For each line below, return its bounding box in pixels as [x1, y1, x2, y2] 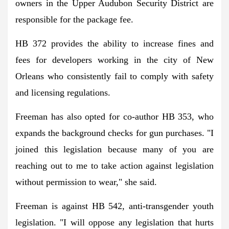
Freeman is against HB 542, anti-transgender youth [15, 200, 214, 211]
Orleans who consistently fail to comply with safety [15, 71, 214, 81]
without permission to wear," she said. [15, 176, 157, 187]
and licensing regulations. [15, 87, 110, 98]
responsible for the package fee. [15, 14, 133, 25]
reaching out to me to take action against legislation [15, 160, 214, 171]
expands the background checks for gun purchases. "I [15, 127, 214, 138]
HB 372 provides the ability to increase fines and [15, 38, 214, 49]
